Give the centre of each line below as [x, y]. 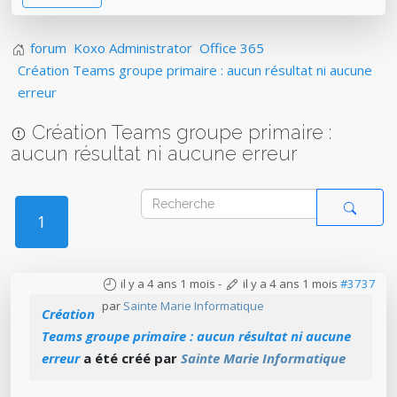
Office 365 [232, 48]
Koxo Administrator [133, 48]
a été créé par [130, 358]
